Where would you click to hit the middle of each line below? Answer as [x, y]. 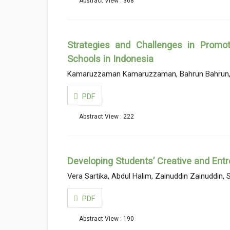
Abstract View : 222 [106, 117]
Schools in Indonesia [110, 59]
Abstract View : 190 [106, 219]
